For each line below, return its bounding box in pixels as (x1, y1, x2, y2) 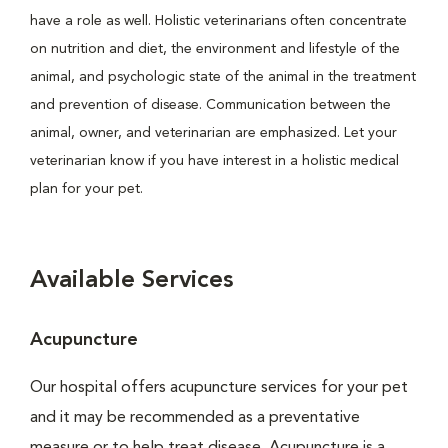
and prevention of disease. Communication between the (30, 98, 391, 112)
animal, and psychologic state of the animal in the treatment (30, 70, 416, 84)
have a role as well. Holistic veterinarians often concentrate (30, 14, 407, 28)
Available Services (30, 269, 233, 293)
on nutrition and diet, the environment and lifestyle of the (30, 42, 400, 56)
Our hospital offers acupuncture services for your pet (30, 380, 408, 396)
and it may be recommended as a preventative (30, 410, 360, 426)
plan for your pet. (30, 182, 143, 196)
